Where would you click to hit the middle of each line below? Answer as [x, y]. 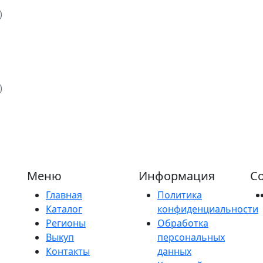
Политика [180, 195]
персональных [191, 237]
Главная [64, 195]
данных [174, 251]
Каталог [64, 209]
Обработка [183, 223]
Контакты [68, 251]
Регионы [66, 223]
